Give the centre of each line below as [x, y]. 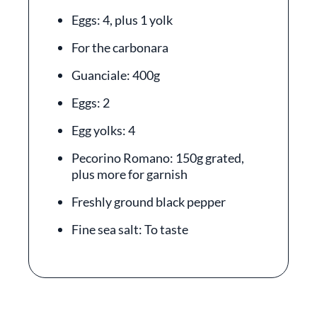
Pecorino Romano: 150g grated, [158, 158]
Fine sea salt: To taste [130, 229]
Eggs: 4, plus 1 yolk [122, 20]
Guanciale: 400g [116, 75]
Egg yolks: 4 [103, 130]
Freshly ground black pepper [149, 202]
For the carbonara [120, 47]
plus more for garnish [129, 174]
